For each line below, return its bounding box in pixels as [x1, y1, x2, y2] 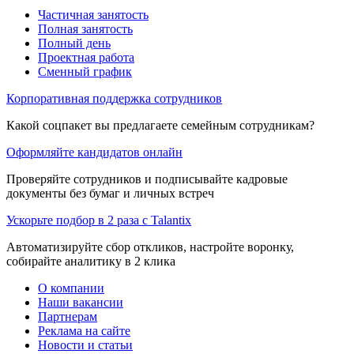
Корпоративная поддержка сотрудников [6, 91, 222, 105]
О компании [38, 281, 104, 295]
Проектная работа [38, 50, 134, 64]
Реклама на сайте [38, 323, 130, 337]
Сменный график [38, 64, 132, 78]
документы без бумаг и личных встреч [6, 186, 214, 200]
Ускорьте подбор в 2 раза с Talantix [6, 213, 191, 227]
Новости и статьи [38, 337, 133, 352]
